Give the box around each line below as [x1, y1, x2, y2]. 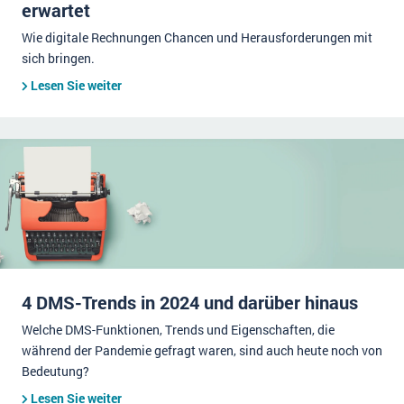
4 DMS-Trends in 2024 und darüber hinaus [22, 290, 358, 314]
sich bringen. [22, 50, 95, 67]
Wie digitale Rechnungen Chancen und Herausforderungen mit [22, 29, 372, 46]
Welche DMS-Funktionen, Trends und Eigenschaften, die [22, 321, 335, 338]
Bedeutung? [22, 363, 89, 380]
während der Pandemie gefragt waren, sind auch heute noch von [22, 342, 382, 359]
